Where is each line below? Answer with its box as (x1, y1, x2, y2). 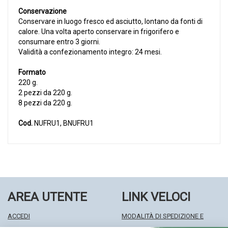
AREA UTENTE (8, 190, 87, 205)
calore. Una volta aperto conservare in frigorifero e (18, 27, 179, 36)
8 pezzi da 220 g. (18, 99, 72, 107)
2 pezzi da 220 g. (18, 89, 72, 97)
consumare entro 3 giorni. (18, 38, 100, 46)
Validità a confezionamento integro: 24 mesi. (18, 48, 162, 56)
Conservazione (18, 7, 67, 16)
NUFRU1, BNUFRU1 (33, 119, 94, 128)
